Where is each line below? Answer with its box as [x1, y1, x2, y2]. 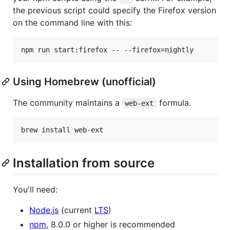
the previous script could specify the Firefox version [13, 5, 216, 15]
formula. [156, 97, 191, 108]
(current [59, 205, 94, 216]
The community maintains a [13, 97, 122, 108]
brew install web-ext [21, 125, 103, 134]
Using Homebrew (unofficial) [13, 75, 156, 88]
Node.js [29, 205, 59, 216]
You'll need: [13, 184, 57, 195]
